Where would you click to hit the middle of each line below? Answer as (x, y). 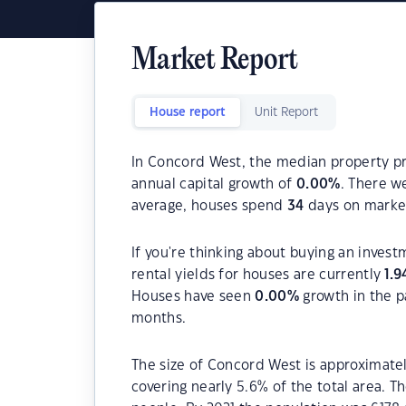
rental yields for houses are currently (258, 275)
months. (159, 319)
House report (188, 112)
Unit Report (286, 112)
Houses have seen (193, 297)
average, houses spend (210, 206)
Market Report (215, 61)
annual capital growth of (214, 184)
